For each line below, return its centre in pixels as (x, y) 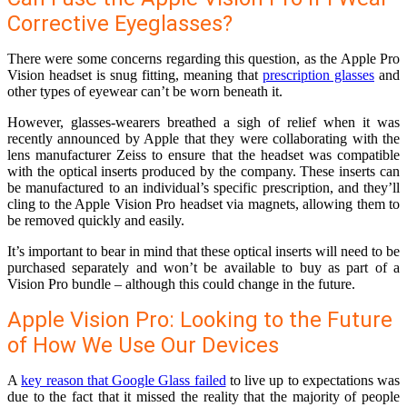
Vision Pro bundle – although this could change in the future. (181, 284)
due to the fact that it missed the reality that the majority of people (203, 397)
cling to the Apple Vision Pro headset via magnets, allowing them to (203, 204)
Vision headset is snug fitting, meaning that (135, 75)
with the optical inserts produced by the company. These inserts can (203, 172)
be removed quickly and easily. (96, 221)
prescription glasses (318, 75)
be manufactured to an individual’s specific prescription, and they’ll (203, 188)
